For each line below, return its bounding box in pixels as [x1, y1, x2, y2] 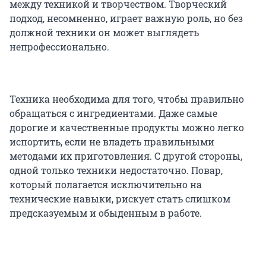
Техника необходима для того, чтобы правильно [9, 93, 244, 106]
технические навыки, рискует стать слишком [9, 192, 230, 205]
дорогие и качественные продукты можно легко [9, 121, 244, 134]
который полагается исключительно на [9, 178, 202, 191]
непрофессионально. [9, 40, 109, 53]
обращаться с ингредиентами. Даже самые [9, 107, 217, 120]
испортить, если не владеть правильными [9, 135, 214, 148]
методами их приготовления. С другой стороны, [9, 150, 242, 163]
